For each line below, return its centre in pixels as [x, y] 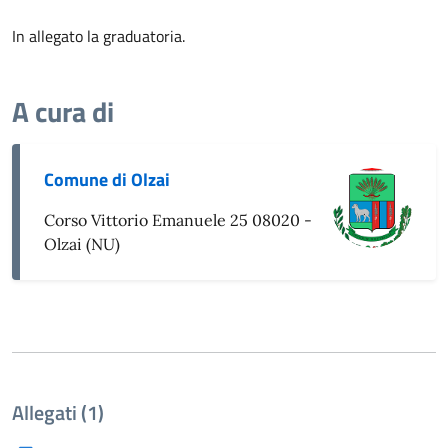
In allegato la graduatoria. [100, 35]
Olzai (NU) [82, 243]
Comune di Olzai [107, 179]
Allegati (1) [58, 412]
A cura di [63, 111]
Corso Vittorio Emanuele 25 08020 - [178, 219]
